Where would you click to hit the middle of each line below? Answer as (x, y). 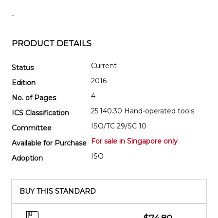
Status (23, 67)
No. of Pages (34, 98)
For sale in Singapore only (134, 141)
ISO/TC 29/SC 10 (119, 126)
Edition (24, 82)
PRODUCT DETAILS (52, 44)
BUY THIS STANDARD (58, 191)
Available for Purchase (49, 143)
